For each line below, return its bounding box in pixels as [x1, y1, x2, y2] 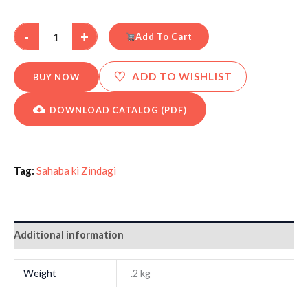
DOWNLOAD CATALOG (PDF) [49, 104, 187, 116]
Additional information [14, 228, 124, 241]
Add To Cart [135, 31, 192, 43]
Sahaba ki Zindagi [36, 164, 116, 177]
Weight [23, 267, 57, 279]
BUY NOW [33, 71, 80, 82]
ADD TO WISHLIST [132, 70, 232, 83]
